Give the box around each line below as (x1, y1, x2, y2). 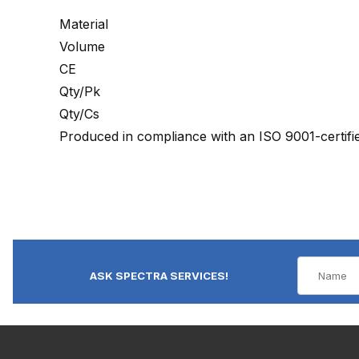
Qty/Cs (59, 105, 99, 122)
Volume (59, 38, 105, 54)
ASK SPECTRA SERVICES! (90, 268, 228, 282)
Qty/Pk (59, 83, 100, 99)
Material (59, 15, 108, 32)
